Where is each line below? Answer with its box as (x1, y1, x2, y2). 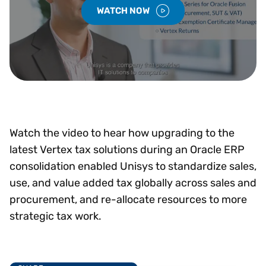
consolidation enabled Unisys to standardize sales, (9, 159, 256, 173)
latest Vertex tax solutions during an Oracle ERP (9, 142, 245, 156)
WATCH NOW (97, 5, 151, 16)
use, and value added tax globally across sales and (9, 176, 256, 189)
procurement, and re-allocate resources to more (9, 192, 247, 206)
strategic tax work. (9, 209, 102, 223)
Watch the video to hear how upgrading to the (9, 126, 235, 140)
